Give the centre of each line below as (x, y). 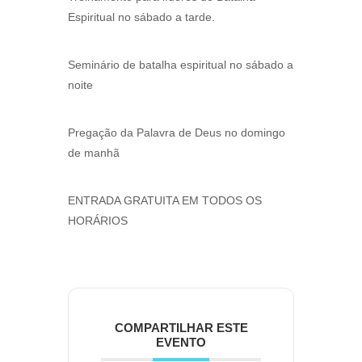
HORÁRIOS (98, 221)
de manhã (94, 153)
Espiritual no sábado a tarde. (141, 17)
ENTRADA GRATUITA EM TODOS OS (165, 201)
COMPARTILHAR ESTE (181, 328)
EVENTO (181, 343)
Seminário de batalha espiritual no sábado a (181, 65)
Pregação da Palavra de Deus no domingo (177, 133)
